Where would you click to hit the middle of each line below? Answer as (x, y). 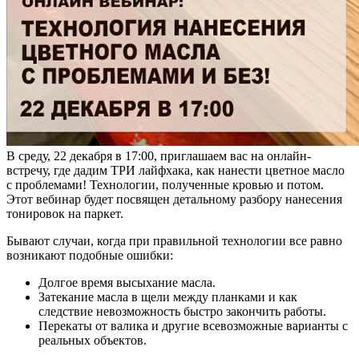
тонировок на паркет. (65, 213)
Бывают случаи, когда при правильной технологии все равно (174, 240)
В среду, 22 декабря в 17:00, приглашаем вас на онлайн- (159, 155)
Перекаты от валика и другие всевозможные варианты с (193, 325)
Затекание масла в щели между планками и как (168, 296)
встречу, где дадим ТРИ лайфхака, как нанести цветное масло (175, 170)
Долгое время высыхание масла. (127, 282)
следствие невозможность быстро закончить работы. (182, 311)
